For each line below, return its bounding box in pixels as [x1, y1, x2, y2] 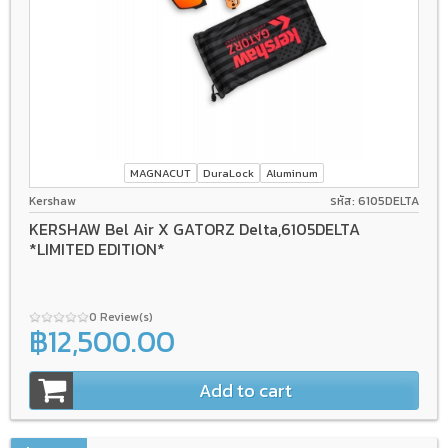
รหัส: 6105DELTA [330, 191, 419, 210]
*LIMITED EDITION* [29, 237, 165, 262]
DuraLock [203, 165, 254, 182]
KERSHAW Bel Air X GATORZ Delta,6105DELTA [29, 217, 360, 242]
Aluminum [266, 165, 318, 182]
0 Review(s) [89, 308, 156, 327]
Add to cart [199, 377, 292, 405]
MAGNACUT [130, 165, 191, 182]
